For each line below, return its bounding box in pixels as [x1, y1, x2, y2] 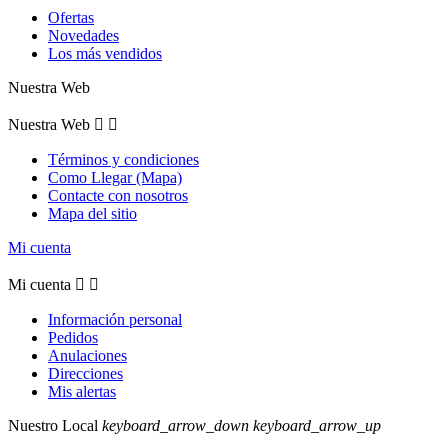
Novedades [48, 26, 119, 44]
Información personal [48, 310, 182, 328]
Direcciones [48, 364, 123, 382]
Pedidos [48, 328, 98, 346]
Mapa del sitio [48, 204, 137, 222]
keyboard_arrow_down [102, 416, 249, 434]
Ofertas [48, 8, 94, 26]
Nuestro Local [8, 416, 98, 434]
